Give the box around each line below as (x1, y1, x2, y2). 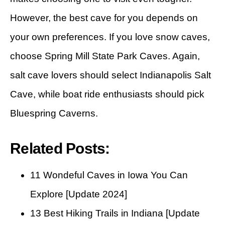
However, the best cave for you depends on (10, 12, 198, 23)
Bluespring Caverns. (10, 107, 98, 119)
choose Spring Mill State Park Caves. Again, (10, 50, 200, 61)
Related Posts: (10, 140, 110, 157)
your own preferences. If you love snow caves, (10, 31, 210, 42)
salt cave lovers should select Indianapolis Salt (10, 69, 211, 80)
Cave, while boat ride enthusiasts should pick (10, 88, 204, 99)
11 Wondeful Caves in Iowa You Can (30, 169, 188, 180)
